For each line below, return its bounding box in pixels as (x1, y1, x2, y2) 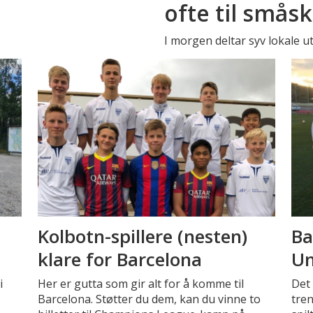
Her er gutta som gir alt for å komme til (37, 275, 244, 291)
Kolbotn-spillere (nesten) (37, 223, 247, 249)
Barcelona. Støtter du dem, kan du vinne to (37, 291, 261, 307)
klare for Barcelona (37, 246, 202, 272)
